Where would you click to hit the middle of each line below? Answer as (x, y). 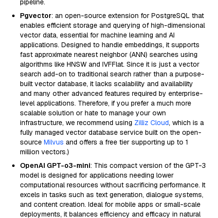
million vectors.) (45, 152)
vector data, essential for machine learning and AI (97, 35)
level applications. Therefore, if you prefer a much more (106, 103)
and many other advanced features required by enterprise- (111, 93)
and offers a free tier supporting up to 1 (126, 142)
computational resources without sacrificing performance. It (113, 185)
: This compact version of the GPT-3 (148, 165)
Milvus (54, 142)
